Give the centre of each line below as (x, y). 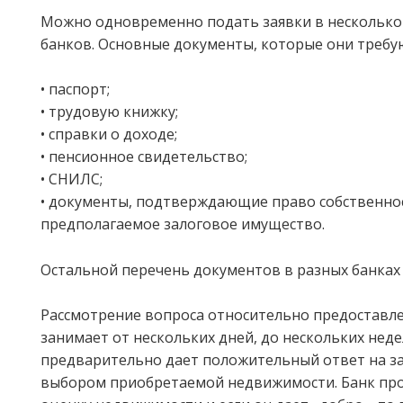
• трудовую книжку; (109, 112)
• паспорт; (75, 90)
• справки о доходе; (109, 134)
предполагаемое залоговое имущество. (183, 224)
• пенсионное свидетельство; (144, 157)
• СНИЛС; (72, 179)
